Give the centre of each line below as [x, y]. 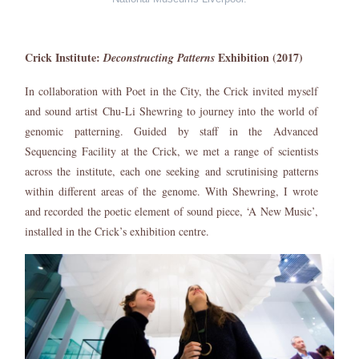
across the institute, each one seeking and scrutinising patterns [171, 171]
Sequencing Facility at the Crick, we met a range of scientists [171, 151]
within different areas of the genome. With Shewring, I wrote [171, 191]
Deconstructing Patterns [159, 57]
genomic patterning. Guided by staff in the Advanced [171, 131]
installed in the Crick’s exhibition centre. [117, 231]
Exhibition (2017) [259, 57]
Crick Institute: [64, 57]
